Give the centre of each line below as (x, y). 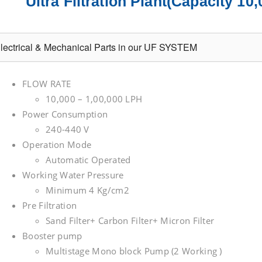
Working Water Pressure (73, 175)
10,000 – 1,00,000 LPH (94, 99)
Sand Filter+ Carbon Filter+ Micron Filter (130, 220)
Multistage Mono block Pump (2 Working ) (134, 251)
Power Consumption (65, 114)
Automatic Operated (88, 160)
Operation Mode (57, 144)
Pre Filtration (50, 205)
